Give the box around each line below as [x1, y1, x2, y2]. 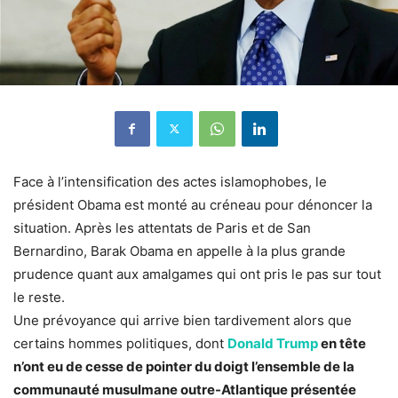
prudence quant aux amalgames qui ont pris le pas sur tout [13, 265, 381, 283]
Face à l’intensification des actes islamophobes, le [13, 172, 327, 190]
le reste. [13, 288, 65, 306]
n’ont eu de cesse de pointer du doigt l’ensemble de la [13, 357, 354, 375]
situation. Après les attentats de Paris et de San [13, 219, 311, 236]
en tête [318, 334, 366, 352]
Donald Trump [227, 334, 318, 352]
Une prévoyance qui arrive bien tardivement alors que [13, 311, 352, 329]
